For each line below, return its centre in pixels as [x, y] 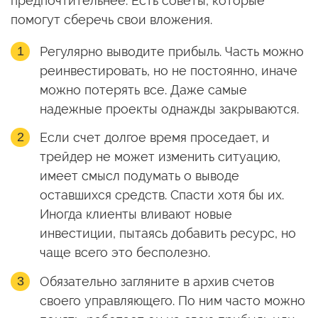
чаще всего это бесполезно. [125, 253]
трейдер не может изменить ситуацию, [160, 157]
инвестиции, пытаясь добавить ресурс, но [168, 234]
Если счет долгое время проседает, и [154, 138]
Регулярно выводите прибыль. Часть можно [171, 51]
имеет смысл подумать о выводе [139, 176]
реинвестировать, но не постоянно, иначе [168, 70]
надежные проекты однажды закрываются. [169, 109]
